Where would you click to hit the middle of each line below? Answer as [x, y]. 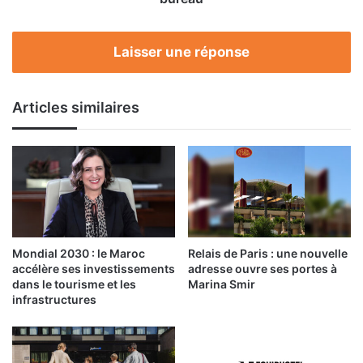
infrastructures [54, 300]
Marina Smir [222, 284]
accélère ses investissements [94, 269]
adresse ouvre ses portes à [263, 269]
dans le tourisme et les [74, 284]
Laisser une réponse [181, 51]
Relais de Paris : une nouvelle [268, 254]
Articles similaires [76, 107]
